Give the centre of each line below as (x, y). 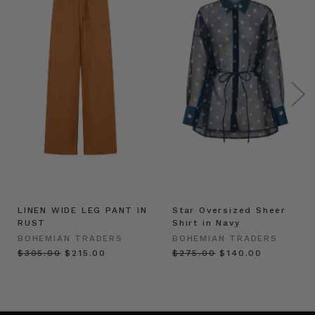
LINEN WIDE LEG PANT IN (83, 210)
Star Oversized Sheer (230, 210)
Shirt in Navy (206, 223)
